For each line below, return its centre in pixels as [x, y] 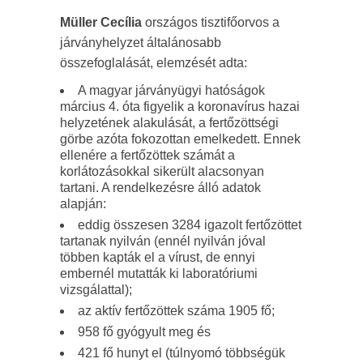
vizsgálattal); [96, 290]
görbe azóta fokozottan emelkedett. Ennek [180, 139]
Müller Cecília [101, 22]
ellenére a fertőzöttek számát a [147, 155]
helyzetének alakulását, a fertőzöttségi [169, 123]
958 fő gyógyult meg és [144, 332]
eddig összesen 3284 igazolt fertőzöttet [190, 225]
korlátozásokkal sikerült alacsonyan [162, 171]
